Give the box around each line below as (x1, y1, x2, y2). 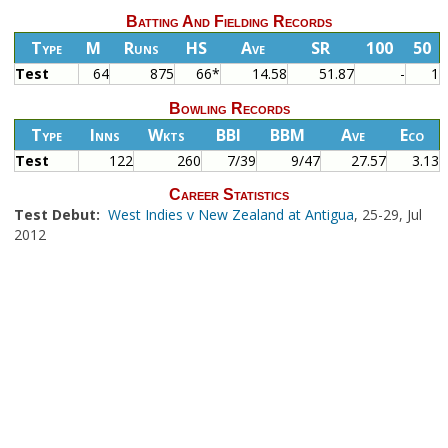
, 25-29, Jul (353, 204, 422, 224)
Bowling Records (168, 99, 290, 117)
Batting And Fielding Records (126, 13, 332, 31)
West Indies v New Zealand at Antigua (107, 204, 354, 224)
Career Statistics (169, 185, 289, 203)
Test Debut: (13, 204, 104, 224)
